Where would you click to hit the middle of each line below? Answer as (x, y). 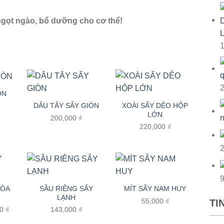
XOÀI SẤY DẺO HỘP (155, 105)
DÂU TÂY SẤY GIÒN (66, 106)
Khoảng (21, 209)
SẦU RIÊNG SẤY (66, 188)
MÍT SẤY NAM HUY (155, 189)
